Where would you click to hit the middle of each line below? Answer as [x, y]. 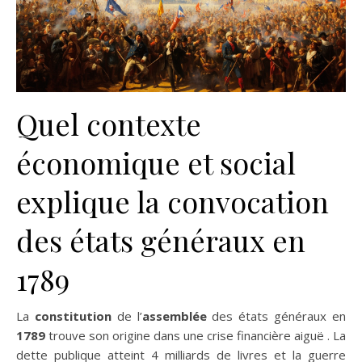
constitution [73, 316]
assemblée [174, 316]
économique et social [156, 162]
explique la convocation [173, 201]
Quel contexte [109, 124]
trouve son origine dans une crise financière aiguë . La [196, 335]
